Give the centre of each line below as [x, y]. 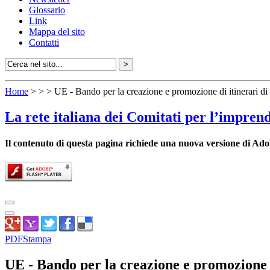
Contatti [44, 43]
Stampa [37, 239]
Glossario [47, 10]
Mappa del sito [57, 32]
